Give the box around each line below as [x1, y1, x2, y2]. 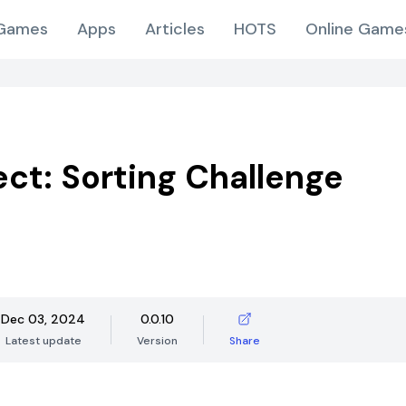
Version [137, 333, 178, 348]
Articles [145, 18, 205, 40]
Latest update [5, 333, 82, 348]
